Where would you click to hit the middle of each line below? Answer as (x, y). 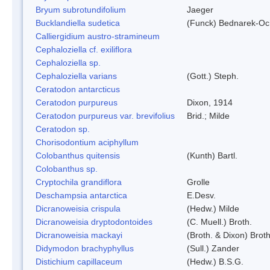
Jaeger (200, 9)
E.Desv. (201, 195)
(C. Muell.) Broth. (219, 221)
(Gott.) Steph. (213, 76)
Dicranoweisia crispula (78, 208)
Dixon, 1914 (210, 102)
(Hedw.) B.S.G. (215, 261)
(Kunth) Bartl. (212, 155)
